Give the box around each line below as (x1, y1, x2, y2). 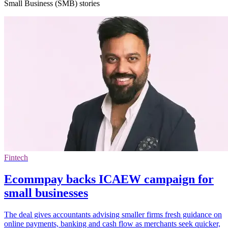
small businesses (4, 186, 88, 199)
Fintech (4, 153, 28, 162)
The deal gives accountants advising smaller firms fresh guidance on (4, 210, 222, 219)
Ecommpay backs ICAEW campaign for (4, 172, 214, 186)
